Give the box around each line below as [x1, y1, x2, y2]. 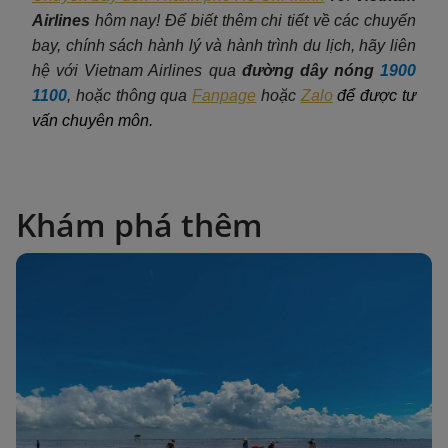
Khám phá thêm [16, 202, 263, 246]
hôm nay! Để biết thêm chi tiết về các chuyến [94, 11, 417, 29]
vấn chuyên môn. [32, 111, 153, 129]
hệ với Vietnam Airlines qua [32, 61, 242, 79]
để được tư [337, 86, 417, 104]
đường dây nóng [241, 61, 374, 79]
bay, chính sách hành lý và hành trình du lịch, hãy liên [32, 36, 416, 54]
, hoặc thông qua [67, 86, 193, 104]
